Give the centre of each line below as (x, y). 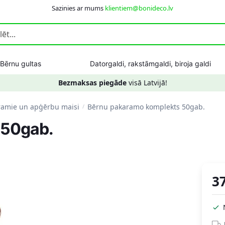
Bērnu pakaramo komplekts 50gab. (146, 107)
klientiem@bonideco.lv (139, 8)
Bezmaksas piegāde (92, 83)
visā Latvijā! (147, 83)
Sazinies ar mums (78, 8)
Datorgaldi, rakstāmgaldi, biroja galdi (150, 64)
